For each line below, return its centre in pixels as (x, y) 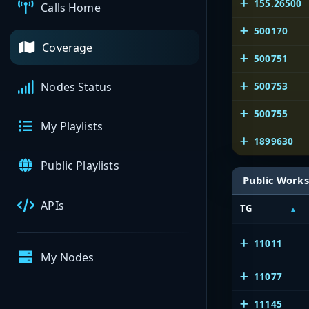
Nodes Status (77, 87)
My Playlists (72, 127)
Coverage (68, 47)
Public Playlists (80, 166)
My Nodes (68, 258)
